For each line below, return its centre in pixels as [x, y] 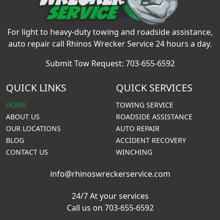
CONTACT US [27, 152]
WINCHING [134, 152]
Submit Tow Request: [85, 63]
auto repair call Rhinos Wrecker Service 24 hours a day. [110, 43]
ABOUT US [23, 116]
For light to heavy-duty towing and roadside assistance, [110, 32]
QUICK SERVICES [154, 87]
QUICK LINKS [36, 87]
